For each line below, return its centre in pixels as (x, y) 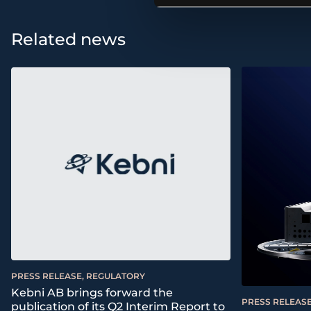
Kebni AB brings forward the (92, 293)
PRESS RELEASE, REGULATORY (78, 276)
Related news (68, 39)
